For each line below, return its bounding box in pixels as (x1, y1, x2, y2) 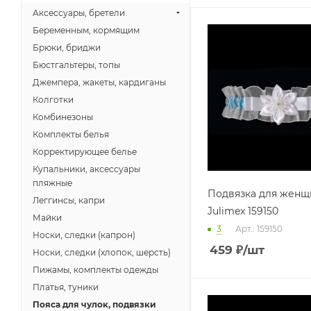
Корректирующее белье (33, 146, 137, 157)
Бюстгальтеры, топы (33, 60, 120, 70)
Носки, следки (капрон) (33, 230, 135, 240)
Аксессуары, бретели (33, 8, 125, 18)
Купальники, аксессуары (33, 164, 140, 174)
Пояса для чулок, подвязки (33, 299, 156, 310)
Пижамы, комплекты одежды (33, 264, 158, 275)
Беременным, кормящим (33, 25, 140, 35)
